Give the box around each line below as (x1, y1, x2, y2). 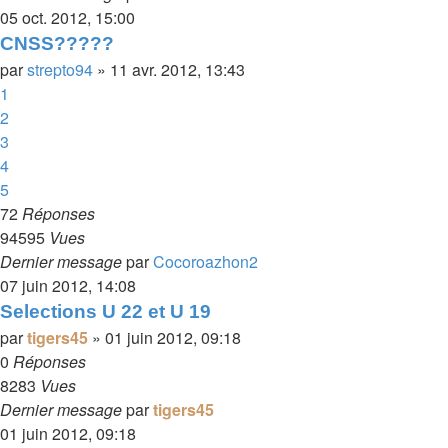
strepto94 (27, 58, 93, 81)
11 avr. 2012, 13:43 (110, 58, 245, 81)
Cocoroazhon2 (153, 250, 258, 273)
